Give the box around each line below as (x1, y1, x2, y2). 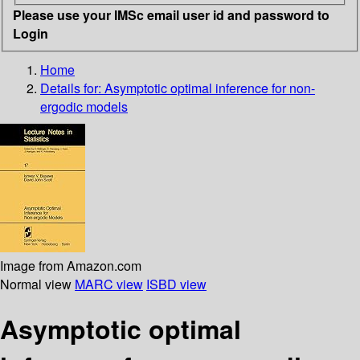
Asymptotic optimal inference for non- (104, 78, 315, 97)
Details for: (40, 78, 104, 97)
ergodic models (40, 96, 128, 116)
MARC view (75, 274, 143, 293)
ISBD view (146, 274, 207, 293)
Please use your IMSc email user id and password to (13, 5, 329, 24)
